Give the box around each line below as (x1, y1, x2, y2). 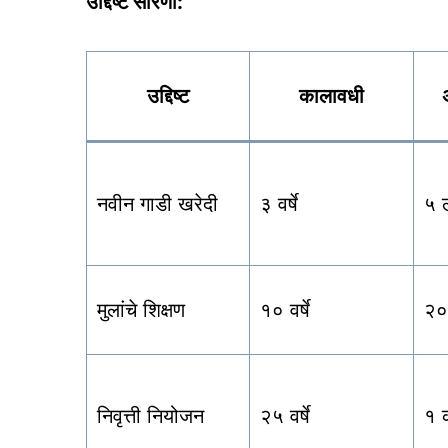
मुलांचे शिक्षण (97, 298, 185, 323)
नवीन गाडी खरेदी (97, 192, 218, 217)
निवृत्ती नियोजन (97, 404, 204, 429)
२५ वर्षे (260, 404, 310, 429)
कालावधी (299, 84, 364, 109)
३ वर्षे (260, 192, 298, 217)
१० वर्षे (260, 298, 310, 323)
